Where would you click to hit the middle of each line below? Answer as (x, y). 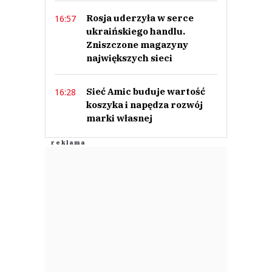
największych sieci (129, 58)
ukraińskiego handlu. (136, 32)
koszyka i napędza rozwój (144, 105)
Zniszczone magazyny (137, 45)
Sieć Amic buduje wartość (146, 92)
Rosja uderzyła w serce (140, 18)
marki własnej (119, 118)
